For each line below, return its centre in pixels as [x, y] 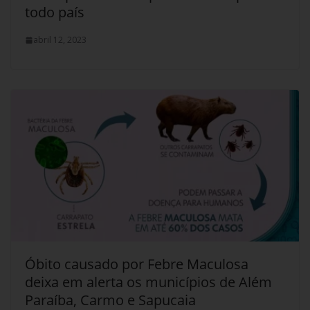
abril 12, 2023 [60, 40]
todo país [55, 12]
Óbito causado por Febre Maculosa [137, 264]
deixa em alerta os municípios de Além [148, 282]
